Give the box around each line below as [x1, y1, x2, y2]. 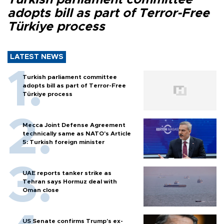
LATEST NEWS [10, 53, 63, 60]
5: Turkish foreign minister [22, 138, 104, 145]
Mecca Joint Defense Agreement [22, 121, 125, 128]
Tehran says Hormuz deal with [22, 178, 117, 184]
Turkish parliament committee [22, 73, 117, 80]
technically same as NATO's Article [22, 130, 131, 136]
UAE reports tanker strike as [22, 169, 111, 176]
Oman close [22, 186, 59, 193]
